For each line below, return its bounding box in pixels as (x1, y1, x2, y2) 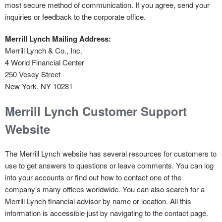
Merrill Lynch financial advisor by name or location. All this (5, 195, 191, 206)
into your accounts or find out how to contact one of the (5, 171, 181, 182)
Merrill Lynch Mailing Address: (5, 33, 111, 44)
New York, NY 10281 (5, 80, 73, 91)
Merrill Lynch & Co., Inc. (5, 45, 82, 55)
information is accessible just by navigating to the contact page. (5, 207, 210, 218)
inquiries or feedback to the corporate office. (5, 11, 146, 22)
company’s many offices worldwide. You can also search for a (5, 183, 205, 194)
